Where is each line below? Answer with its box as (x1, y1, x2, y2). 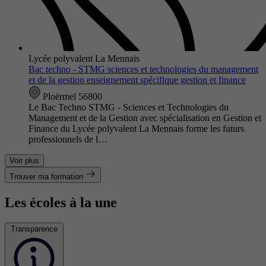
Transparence (11, 224, 58, 233)
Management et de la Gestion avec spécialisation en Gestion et (28, 112, 261, 123)
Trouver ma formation (9, 172, 83, 181)
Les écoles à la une (5, 194, 117, 210)
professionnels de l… (28, 134, 107, 144)
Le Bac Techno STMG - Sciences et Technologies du (28, 102, 229, 112)
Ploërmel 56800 (40, 91, 102, 102)
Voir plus (9, 156, 39, 165)
